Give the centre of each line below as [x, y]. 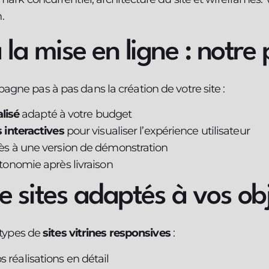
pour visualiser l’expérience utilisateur [157, 131]
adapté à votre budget [76, 114]
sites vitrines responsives [107, 233]
